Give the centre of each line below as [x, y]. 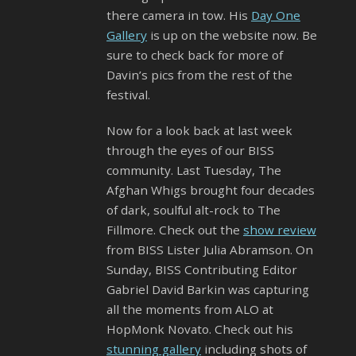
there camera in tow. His [179, 15]
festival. [128, 95]
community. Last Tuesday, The [194, 170]
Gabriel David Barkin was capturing [208, 290]
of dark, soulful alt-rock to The [193, 210]
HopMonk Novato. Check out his [200, 329]
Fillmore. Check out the [175, 230]
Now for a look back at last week [199, 131]
